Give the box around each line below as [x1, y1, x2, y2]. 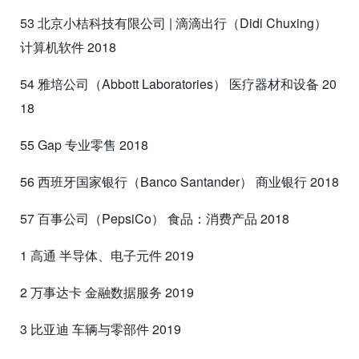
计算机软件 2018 [20, 37, 116, 56]
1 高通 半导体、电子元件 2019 [20, 245, 194, 264]
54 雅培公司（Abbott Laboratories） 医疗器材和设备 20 [20, 74, 337, 93]
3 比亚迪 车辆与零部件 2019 [20, 319, 181, 338]
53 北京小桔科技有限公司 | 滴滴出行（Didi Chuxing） [20, 13, 327, 32]
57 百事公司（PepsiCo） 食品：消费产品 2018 [20, 208, 289, 228]
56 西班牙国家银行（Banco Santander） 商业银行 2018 [20, 171, 339, 191]
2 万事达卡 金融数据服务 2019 [20, 282, 194, 301]
